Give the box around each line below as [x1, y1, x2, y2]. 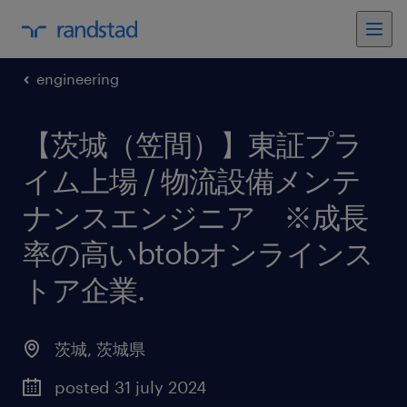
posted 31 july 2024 [55, 377, 206, 397]
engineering [36, 70, 119, 87]
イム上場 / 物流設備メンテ [23, 164, 361, 197]
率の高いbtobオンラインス [23, 236, 373, 270]
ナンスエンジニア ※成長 [23, 200, 368, 233]
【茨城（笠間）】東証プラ [23, 127, 362, 161]
